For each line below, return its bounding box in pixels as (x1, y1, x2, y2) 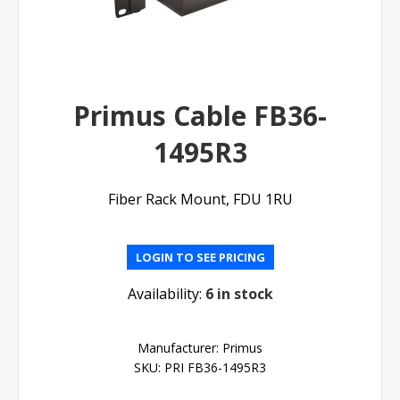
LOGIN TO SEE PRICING (135, 248, 265, 265)
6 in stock (204, 283, 273, 304)
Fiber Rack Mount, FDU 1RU (107, 188, 293, 209)
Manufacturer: (137, 338, 219, 356)
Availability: (127, 283, 202, 304)
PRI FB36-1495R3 (164, 358, 266, 376)
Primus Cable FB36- (73, 96, 327, 134)
